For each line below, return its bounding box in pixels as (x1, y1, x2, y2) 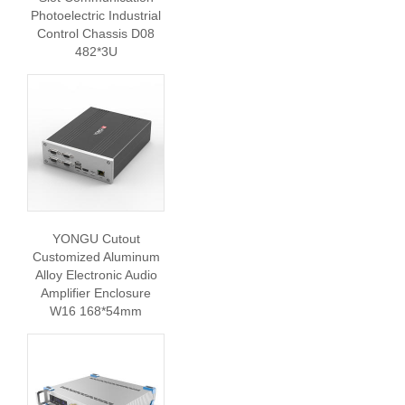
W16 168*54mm (50, 304, 142, 318)
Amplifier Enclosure (41, 286, 151, 300)
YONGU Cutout (52, 231, 140, 246)
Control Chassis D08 (37, 26, 155, 41)
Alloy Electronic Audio (34, 268, 157, 282)
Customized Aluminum (32, 250, 160, 264)
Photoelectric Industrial (31, 8, 161, 23)
